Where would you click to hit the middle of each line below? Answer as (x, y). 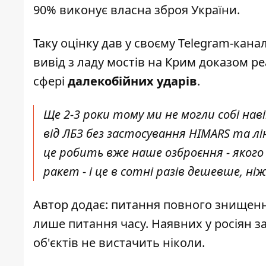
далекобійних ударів (132, 81)
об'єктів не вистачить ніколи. (119, 243)
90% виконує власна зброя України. (137, 10)
